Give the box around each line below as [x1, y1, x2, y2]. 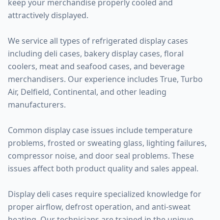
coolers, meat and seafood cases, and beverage [8, 61, 185, 72]
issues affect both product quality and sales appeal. [8, 163, 198, 174]
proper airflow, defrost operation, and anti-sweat [8, 201, 191, 212]
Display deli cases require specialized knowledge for [8, 189, 201, 199]
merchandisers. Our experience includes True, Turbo [8, 74, 203, 84]
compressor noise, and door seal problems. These [8, 150, 194, 161]
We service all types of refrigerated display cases [8, 35, 188, 46]
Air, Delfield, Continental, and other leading [8, 86, 166, 97]
